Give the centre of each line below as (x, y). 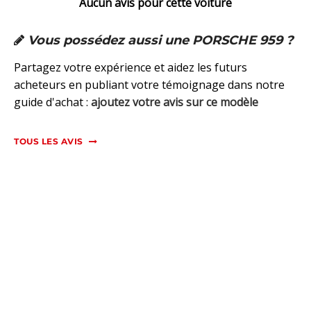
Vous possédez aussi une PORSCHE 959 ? (159, 41)
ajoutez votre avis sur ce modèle (175, 102)
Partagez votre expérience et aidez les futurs (131, 68)
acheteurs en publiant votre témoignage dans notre (149, 85)
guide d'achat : (52, 102)
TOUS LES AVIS (49, 142)
